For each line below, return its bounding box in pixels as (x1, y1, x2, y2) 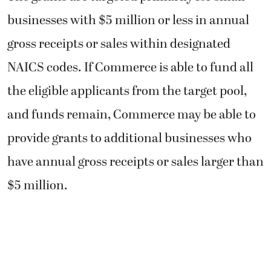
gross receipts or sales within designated (7, 34, 230, 54)
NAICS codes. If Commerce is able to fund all (7, 57, 253, 77)
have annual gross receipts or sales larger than (7, 152, 264, 172)
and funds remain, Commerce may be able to (7, 105, 256, 125)
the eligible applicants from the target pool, (7, 81, 247, 101)
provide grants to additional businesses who (7, 128, 252, 148)
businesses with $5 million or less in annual (7, 10, 249, 30)
